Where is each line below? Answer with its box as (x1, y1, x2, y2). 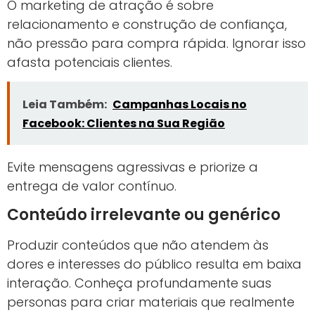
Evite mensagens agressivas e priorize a (7, 158, 258, 176)
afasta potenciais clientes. (7, 53, 172, 71)
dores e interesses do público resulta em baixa (7, 255, 302, 273)
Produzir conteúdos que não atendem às (7, 236, 269, 254)
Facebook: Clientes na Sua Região (22, 115, 225, 132)
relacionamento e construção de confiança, (7, 15, 287, 33)
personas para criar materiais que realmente (7, 292, 295, 311)
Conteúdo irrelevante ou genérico (7, 203, 281, 226)
